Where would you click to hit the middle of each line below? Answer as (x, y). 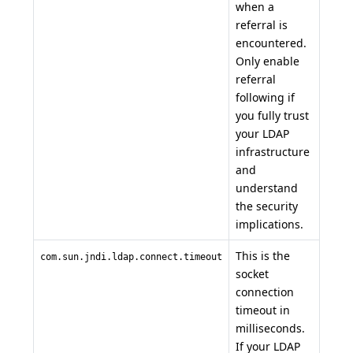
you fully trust (272, 115)
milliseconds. (270, 328)
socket (252, 273)
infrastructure (273, 151)
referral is (262, 24)
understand (267, 188)
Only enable (268, 61)
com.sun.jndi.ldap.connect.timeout (131, 256)
